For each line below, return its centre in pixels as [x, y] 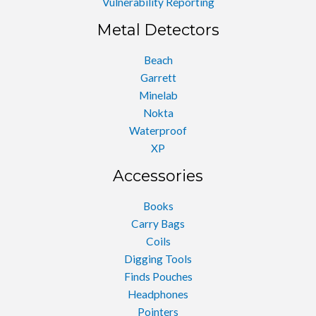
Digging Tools [158, 259]
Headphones [158, 294]
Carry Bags [158, 224]
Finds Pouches [158, 277]
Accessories [158, 176]
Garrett [158, 78]
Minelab [158, 96]
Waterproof [158, 131]
